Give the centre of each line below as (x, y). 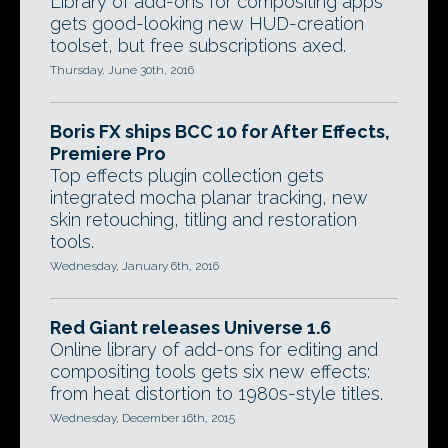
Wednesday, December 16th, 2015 (142, 418)
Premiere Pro (108, 153)
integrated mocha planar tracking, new (209, 197)
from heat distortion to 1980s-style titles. (216, 393)
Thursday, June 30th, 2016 (122, 70)
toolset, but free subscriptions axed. (198, 45)
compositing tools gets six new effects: (210, 371)
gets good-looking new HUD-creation (207, 23)
